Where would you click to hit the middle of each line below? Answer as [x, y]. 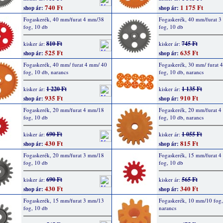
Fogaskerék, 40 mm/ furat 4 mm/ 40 [65, 64]
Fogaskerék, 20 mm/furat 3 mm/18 [64, 155]
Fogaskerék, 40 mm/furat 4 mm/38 [64, 19]
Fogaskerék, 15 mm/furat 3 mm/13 [64, 200]
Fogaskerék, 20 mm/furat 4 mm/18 [64, 110]
